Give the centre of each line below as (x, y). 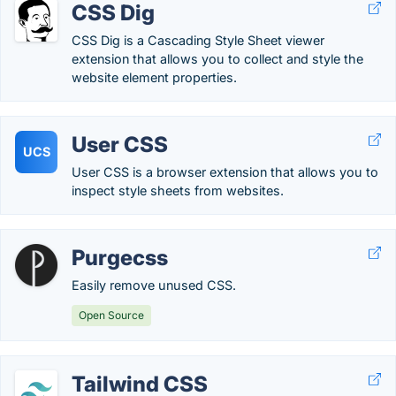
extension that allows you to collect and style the (217, 59)
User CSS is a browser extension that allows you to (225, 172)
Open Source (111, 315)
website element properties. (154, 77)
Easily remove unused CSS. (154, 285)
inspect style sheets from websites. (178, 190)
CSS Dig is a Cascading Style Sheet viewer (198, 40)
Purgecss (120, 258)
